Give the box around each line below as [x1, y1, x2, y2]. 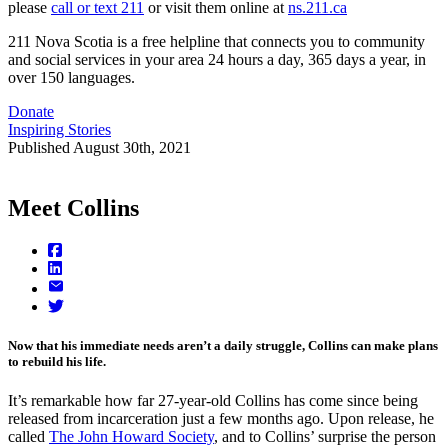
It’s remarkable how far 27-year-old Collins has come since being [8, 392, 418, 410]
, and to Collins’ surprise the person [214, 428, 436, 446]
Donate [8, 103, 54, 121]
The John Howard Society [49, 428, 214, 446]
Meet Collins [8, 195, 139, 222]
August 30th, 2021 [73, 139, 191, 157]
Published [8, 139, 73, 157]
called [8, 428, 49, 446]
